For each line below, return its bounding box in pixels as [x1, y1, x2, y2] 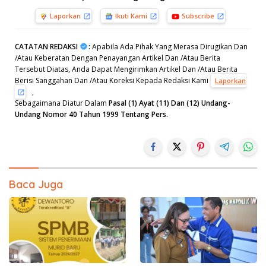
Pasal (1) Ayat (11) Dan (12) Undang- [109, 98, 230, 109]
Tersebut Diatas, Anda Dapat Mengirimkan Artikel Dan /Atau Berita [15, 64, 237, 75]
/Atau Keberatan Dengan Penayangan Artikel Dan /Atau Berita [15, 53, 220, 64]
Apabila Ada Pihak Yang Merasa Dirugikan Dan [90, 42, 248, 52]
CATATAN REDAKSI [15, 42, 78, 52]
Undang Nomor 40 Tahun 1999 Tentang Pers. [15, 109, 168, 120]
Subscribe [181, 11, 214, 21]
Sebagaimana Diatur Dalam [15, 98, 109, 109]
